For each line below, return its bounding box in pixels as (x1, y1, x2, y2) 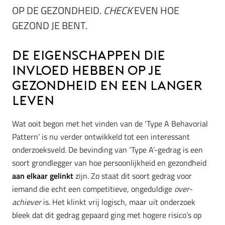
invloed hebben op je (12, 65, 162, 78)
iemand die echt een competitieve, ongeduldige (12, 182, 174, 195)
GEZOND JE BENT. (12, 17, 87, 33)
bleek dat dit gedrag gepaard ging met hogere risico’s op (12, 208, 201, 221)
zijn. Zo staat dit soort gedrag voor (73, 169, 192, 182)
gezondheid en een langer (12, 80, 202, 93)
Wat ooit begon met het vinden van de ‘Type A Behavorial (12, 117, 208, 130)
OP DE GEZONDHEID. (12, 2, 103, 18)
